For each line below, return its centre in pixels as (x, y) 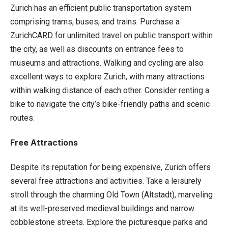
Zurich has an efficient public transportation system (101, 8)
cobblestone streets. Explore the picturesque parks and (109, 222)
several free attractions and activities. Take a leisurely (106, 181)
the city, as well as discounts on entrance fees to (97, 49)
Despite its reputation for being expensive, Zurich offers (110, 167)
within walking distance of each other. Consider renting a (110, 90)
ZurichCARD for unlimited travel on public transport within (111, 35)
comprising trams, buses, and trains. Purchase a (95, 21)
